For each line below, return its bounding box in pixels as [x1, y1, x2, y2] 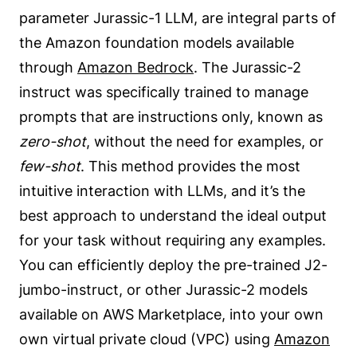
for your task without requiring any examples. [19, 231, 326, 249]
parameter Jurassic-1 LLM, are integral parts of [19, 9, 336, 26]
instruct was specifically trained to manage [19, 83, 308, 100]
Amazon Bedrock [77, 58, 194, 76]
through [19, 58, 77, 76]
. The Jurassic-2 [194, 58, 301, 76]
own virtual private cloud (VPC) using [19, 330, 274, 347]
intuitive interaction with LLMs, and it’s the [19, 182, 305, 199]
